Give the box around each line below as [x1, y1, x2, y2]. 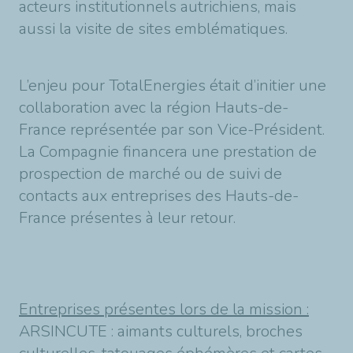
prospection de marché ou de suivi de [19, 163, 282, 184]
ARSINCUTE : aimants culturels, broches [19, 321, 303, 342]
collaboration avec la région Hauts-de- [19, 97, 288, 118]
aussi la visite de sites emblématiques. [19, 18, 288, 39]
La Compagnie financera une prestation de [19, 141, 317, 162]
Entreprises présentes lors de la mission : [19, 299, 309, 320]
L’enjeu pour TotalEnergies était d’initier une [19, 75, 326, 96]
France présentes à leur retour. [19, 207, 236, 229]
